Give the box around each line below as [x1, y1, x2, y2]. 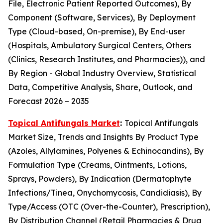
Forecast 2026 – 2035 [8, 96, 89, 106]
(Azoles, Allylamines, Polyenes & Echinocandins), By [8, 145, 204, 156]
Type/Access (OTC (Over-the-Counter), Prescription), [8, 201, 210, 212]
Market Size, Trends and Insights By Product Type [8, 131, 199, 142]
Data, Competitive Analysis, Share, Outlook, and [8, 82, 193, 92]
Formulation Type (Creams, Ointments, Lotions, [8, 159, 187, 170]
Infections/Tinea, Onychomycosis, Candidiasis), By [8, 187, 202, 198]
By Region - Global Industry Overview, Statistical [8, 68, 196, 78]
